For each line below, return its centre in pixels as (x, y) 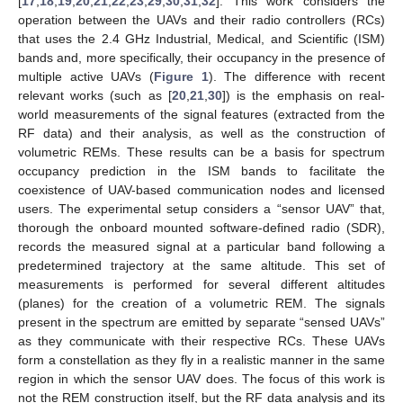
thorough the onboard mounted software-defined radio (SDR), (201, 227)
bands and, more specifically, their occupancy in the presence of (201, 57)
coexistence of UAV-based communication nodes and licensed (201, 189)
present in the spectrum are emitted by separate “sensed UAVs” (201, 322)
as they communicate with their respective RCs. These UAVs (201, 340)
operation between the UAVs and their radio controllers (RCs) (201, 19)
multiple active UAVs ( (86, 76)
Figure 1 (181, 76)
